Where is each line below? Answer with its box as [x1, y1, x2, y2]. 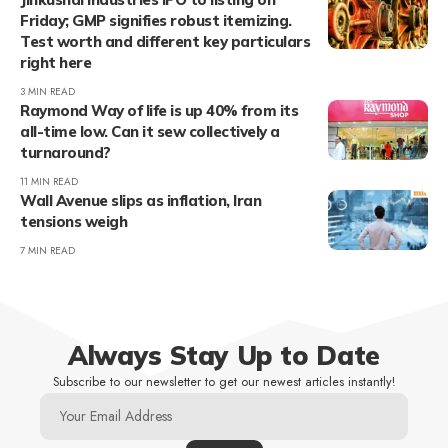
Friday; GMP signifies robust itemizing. [20, 11, 292, 31]
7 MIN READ [20, 243, 75, 259]
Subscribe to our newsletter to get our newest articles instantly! [53, 373, 395, 392]
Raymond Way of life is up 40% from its [20, 101, 298, 121]
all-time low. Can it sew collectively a [20, 122, 280, 142]
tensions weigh [20, 212, 131, 232]
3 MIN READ [20, 84, 75, 100]
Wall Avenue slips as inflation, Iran [20, 191, 261, 211]
